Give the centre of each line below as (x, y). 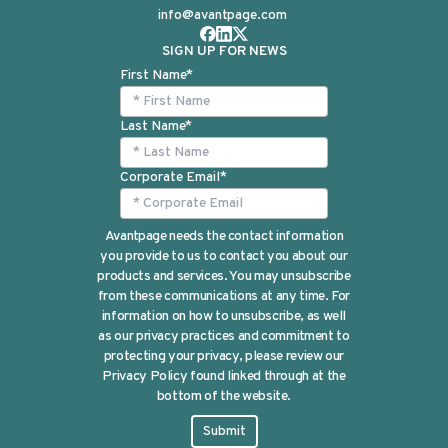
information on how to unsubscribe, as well (224, 316)
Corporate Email (170, 177)
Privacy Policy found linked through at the (224, 376)
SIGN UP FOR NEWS (224, 51)
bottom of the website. (224, 396)
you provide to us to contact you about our (224, 256)
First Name (153, 75)
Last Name (152, 126)
